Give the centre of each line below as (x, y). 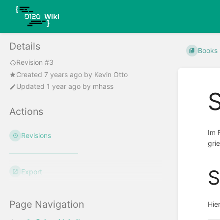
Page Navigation (47, 205)
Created (30, 74)
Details (25, 46)
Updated (31, 86)
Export (32, 171)
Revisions (36, 136)
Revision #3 (35, 62)
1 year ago (64, 86)
